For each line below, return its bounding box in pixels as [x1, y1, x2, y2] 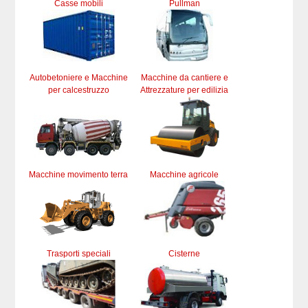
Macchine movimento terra [29, 169, 129, 179]
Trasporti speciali [46, 248, 111, 258]
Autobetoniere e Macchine [29, 72, 128, 82]
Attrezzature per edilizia [140, 85, 229, 95]
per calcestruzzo [47, 85, 109, 95]
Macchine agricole [150, 169, 219, 179]
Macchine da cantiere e [140, 72, 228, 82]
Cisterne [168, 248, 201, 258]
